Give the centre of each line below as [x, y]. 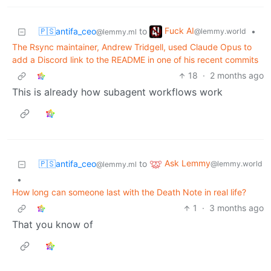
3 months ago [237, 208]
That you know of [53, 225]
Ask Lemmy [188, 163]
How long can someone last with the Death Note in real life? [129, 192]
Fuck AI [179, 31]
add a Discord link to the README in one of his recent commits [135, 60]
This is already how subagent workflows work [117, 92]
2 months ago [237, 76]
